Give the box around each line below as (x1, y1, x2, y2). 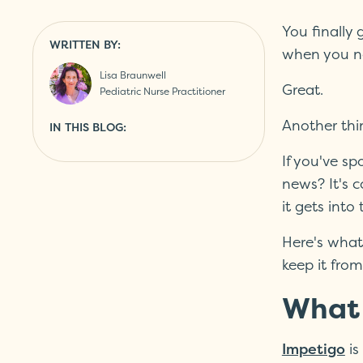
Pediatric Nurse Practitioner (100, 86, 225, 97)
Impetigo (281, 344, 345, 357)
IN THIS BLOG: (49, 123, 126, 134)
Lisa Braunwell (100, 70, 166, 81)
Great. (281, 82, 323, 99)
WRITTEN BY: (49, 41, 121, 51)
